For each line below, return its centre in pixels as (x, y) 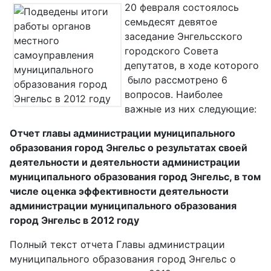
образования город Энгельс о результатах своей (129, 148)
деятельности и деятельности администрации (125, 162)
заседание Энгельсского (184, 37)
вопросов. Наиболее (174, 95)
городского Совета (171, 51)
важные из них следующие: (191, 109)
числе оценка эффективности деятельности (119, 191)
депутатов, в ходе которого (192, 66)
